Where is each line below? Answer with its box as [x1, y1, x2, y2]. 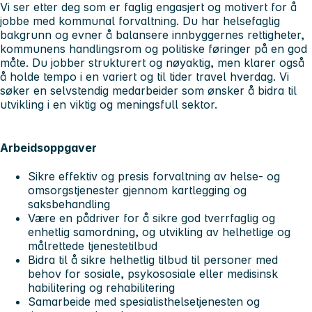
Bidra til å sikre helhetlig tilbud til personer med [28, 252, 278, 267]
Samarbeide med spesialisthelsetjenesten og [28, 294, 260, 309]
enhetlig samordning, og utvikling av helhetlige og [28, 224, 290, 239]
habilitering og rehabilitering [28, 280, 175, 295]
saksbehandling [28, 196, 110, 211]
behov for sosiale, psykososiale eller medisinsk [28, 266, 278, 281]
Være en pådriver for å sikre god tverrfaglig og [28, 210, 275, 225]
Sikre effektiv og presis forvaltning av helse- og [28, 169, 280, 183]
